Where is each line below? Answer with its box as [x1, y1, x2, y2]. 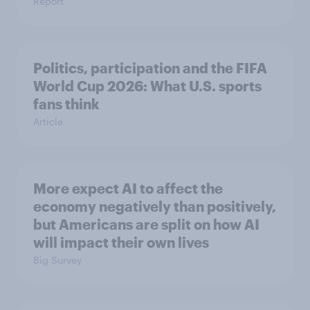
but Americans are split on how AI [33, 216, 259, 233]
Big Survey [33, 254, 82, 266]
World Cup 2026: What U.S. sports [33, 77, 262, 95]
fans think [33, 95, 100, 113]
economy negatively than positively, [33, 198, 276, 215]
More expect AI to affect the [33, 180, 223, 197]
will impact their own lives [33, 234, 209, 251]
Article [33, 116, 63, 128]
